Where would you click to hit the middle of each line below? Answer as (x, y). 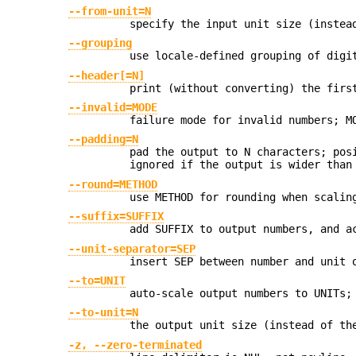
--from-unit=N (110, 11)
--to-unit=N (104, 313)
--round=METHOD (113, 184)
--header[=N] (107, 75)
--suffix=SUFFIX (116, 217)
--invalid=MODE (113, 108)
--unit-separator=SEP (132, 248)
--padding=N (104, 139)
